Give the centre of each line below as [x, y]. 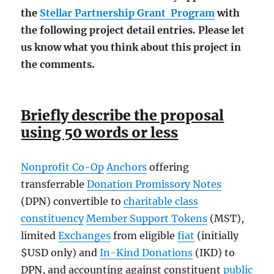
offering [168, 167]
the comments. [58, 65]
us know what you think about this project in [131, 47]
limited [40, 236]
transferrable [54, 184]
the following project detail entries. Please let [133, 30]
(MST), [226, 219]
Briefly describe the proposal [123, 116]
